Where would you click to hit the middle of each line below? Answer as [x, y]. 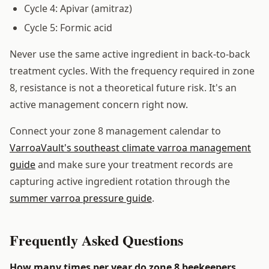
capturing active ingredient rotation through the [120, 181]
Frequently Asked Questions [96, 240]
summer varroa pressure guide [81, 198]
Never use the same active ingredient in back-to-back [130, 54]
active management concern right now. [99, 104]
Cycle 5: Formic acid [68, 27]
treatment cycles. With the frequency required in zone [132, 71]
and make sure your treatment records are [134, 164]
